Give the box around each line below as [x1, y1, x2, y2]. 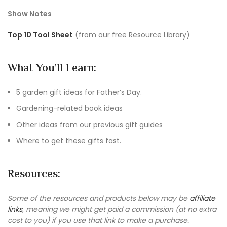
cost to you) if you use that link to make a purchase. [8, 215, 189, 225]
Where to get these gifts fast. [16, 135, 121, 146]
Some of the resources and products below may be [8, 193, 190, 203]
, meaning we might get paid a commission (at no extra [22, 204, 216, 214]
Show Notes [8, 8, 52, 19]
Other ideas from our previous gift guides [16, 119, 163, 130]
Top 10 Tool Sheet [8, 29, 73, 40]
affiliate [190, 193, 215, 203]
